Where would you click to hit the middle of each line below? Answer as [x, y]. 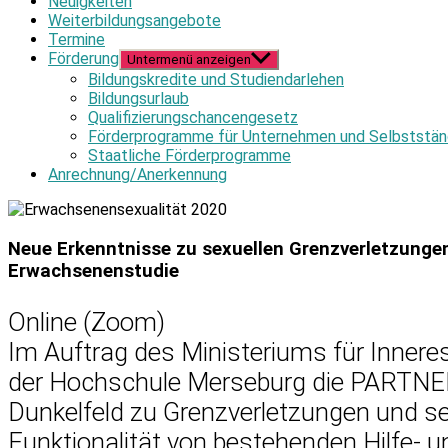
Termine [76, 39]
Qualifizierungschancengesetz [193, 117]
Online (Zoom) [86, 322]
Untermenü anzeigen [189, 59]
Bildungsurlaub [138, 98]
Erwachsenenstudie [93, 270]
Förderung [83, 58]
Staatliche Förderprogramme [189, 155]
